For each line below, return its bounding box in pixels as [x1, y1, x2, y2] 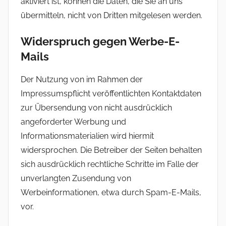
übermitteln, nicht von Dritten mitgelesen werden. [21, 11, 202, 21]
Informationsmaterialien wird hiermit [21, 131, 154, 141]
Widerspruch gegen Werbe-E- [21, 35, 180, 48]
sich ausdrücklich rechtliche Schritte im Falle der [21, 159, 199, 169]
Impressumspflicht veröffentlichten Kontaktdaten [21, 88, 201, 98]
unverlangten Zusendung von [21, 173, 131, 183]
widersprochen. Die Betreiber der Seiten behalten [21, 145, 202, 155]
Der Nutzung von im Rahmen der [21, 74, 143, 84]
